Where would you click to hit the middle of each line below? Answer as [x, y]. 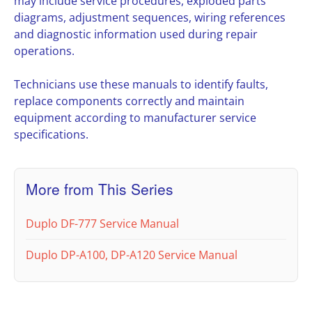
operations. [44, 51]
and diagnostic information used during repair [136, 34]
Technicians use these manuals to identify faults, [141, 85]
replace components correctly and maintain [129, 101]
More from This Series [100, 189]
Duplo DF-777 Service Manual [102, 224]
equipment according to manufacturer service [135, 118]
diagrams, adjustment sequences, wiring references [150, 18]
